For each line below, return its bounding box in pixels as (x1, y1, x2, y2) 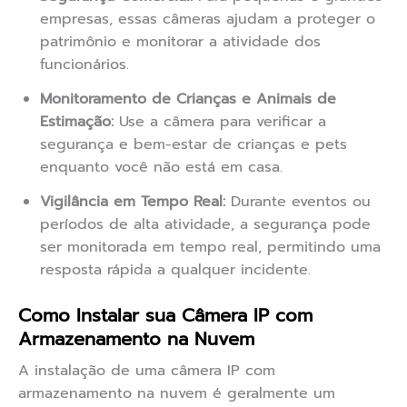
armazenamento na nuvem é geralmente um (18, 382, 335, 405)
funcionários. (40, 54, 129, 76)
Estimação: (40, 111, 114, 134)
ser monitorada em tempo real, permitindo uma (40, 236, 381, 259)
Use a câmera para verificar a (114, 111, 326, 134)
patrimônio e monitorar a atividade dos (40, 31, 321, 54)
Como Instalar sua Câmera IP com (18, 302, 313, 330)
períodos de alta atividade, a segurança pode (40, 213, 371, 236)
